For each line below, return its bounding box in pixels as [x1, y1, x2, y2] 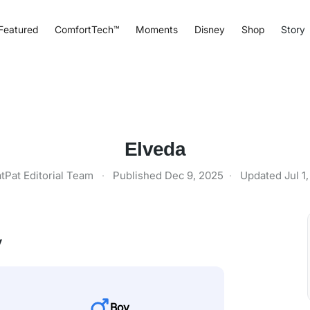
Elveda [125, 138, 185, 160]
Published [113, 169, 165, 182]
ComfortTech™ [54, 23, 119, 35]
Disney [194, 23, 225, 35]
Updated [240, 169, 284, 182]
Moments [135, 23, 178, 35]
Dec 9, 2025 [165, 169, 224, 182]
